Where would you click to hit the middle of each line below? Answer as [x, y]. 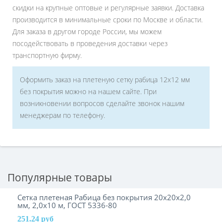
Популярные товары [60, 177]
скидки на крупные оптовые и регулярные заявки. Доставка [108, 8]
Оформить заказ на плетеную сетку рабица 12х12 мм [105, 80]
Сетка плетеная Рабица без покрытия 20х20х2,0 [104, 197]
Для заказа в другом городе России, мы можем [87, 31]
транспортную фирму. [47, 55]
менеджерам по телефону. [62, 115]
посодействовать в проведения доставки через [90, 43]
